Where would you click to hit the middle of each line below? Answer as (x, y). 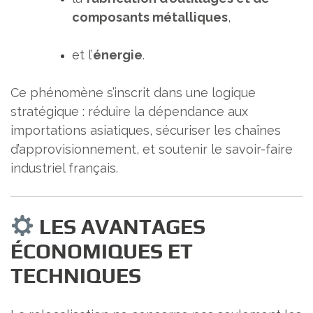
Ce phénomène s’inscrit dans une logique (133, 92)
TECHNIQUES (76, 275)
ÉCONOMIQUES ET (102, 251)
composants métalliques (150, 17)
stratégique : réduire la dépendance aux (129, 111)
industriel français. (64, 168)
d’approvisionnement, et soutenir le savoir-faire (152, 149)
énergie (118, 54)
